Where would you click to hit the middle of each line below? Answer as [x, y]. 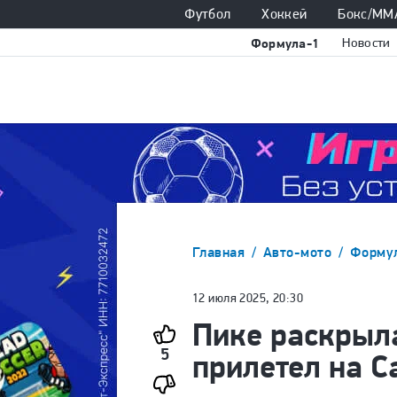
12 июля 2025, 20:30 [248, 298]
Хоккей [284, 14]
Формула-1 [285, 43]
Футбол [208, 14]
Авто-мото [299, 252]
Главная [221, 252]
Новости [366, 42]
